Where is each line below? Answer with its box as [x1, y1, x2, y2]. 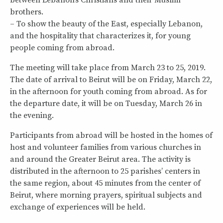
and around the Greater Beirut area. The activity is [10, 154, 191, 164]
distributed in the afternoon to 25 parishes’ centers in [10, 166, 200, 176]
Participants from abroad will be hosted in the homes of [10, 130, 213, 140]
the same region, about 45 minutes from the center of [10, 178, 201, 188]
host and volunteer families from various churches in [10, 142, 201, 152]
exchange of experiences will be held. [10, 202, 145, 212]
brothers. [10, 7, 43, 17]
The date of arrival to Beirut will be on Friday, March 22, [10, 75, 212, 85]
